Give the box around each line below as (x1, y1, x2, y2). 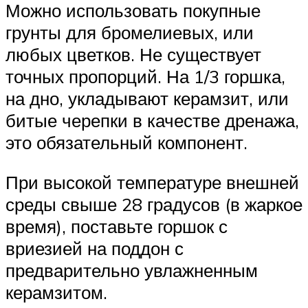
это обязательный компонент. (5, 131, 247, 154)
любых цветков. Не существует (5, 43, 261, 66)
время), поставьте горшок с (5, 214, 228, 237)
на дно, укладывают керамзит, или (5, 87, 289, 110)
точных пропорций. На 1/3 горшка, (5, 65, 285, 88)
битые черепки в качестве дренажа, (5, 109, 299, 132)
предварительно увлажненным (5, 258, 258, 281)
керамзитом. (5, 280, 107, 303)
